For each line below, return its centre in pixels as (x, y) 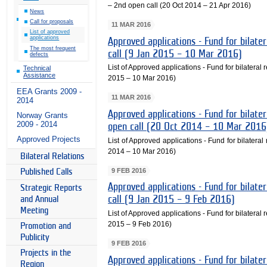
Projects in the (46, 253)
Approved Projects (49, 139)
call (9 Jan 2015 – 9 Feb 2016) (172, 200)
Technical (37, 68)
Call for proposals (52, 21)
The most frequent (53, 48)
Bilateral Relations (52, 156)
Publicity (35, 237)
